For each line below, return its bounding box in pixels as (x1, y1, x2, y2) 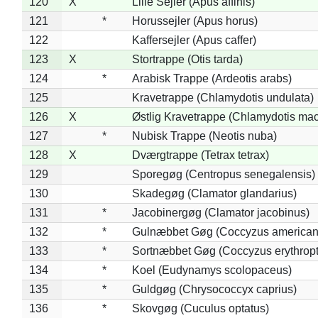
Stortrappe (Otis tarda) (131, 53, 243, 65)
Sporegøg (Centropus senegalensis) (131, 168, 315, 180)
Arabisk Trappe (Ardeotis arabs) (131, 72, 292, 84)
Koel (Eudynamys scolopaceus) (131, 263, 292, 276)
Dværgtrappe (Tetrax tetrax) (131, 148, 269, 161)
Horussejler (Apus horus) (131, 14, 258, 27)
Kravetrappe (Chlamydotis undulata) (131, 91, 314, 104)
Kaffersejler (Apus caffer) (131, 33, 256, 46)
